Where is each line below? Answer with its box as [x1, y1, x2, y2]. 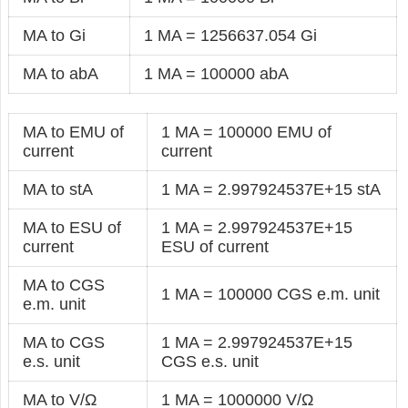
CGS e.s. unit [161, 352, 260, 371]
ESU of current [161, 237, 270, 256]
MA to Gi [23, 25, 87, 45]
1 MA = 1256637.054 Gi [144, 25, 318, 45]
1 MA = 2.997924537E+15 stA [161, 179, 382, 199]
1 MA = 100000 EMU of [161, 122, 332, 141]
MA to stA [23, 179, 94, 199]
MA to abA [23, 64, 99, 83]
